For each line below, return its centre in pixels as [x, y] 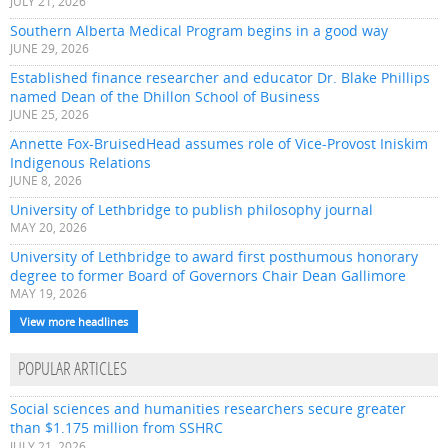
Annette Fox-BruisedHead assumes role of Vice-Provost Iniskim [219, 144]
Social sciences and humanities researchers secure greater [208, 409]
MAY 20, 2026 [48, 228]
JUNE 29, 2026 [49, 49]
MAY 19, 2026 [48, 294]
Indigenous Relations [80, 163]
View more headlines [74, 322]
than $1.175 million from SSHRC [116, 428]
